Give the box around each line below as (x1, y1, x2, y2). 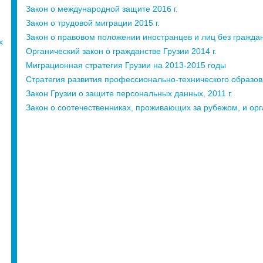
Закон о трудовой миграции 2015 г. (26, 18, 160, 28)
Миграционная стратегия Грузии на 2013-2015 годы (26, 60, 226, 70)
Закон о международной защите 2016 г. (26, 4, 178, 14)
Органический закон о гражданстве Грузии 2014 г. (26, 46, 217, 56)
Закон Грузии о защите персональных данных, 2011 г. (26, 89, 232, 99)
